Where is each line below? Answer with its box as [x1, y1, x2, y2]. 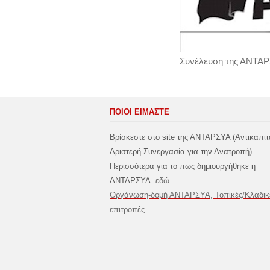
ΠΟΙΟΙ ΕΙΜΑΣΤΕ [110, 107, 169, 116]
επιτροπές [110, 205, 145, 214]
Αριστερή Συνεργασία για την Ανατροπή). [110, 147, 254, 156]
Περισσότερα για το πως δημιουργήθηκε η [110, 162, 256, 171]
